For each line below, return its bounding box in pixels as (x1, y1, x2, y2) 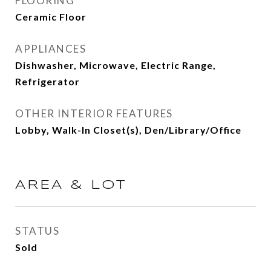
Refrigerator (15, 76, 80, 87)
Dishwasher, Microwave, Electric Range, (15, 59, 216, 71)
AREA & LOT (15, 179, 127, 191)
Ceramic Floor (15, 11, 87, 22)
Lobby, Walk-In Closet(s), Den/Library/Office (15, 124, 241, 135)
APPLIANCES (15, 42, 86, 55)
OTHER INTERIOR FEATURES (15, 107, 173, 120)
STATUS (15, 224, 59, 237)
